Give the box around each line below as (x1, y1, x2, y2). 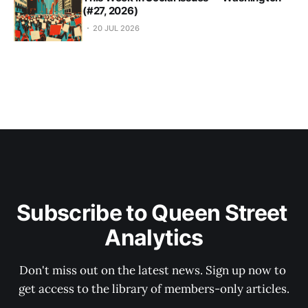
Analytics (104, 224, 203, 252)
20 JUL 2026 (93, 23, 140, 34)
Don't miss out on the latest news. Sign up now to (19, 263, 289, 278)
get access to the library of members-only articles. (19, 281, 289, 297)
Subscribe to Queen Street (16, 199, 292, 227)
